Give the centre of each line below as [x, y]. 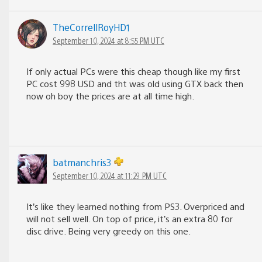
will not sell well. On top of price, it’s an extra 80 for [130, 219]
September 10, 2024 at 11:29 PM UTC [110, 176]
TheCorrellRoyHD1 [91, 27]
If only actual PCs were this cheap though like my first [133, 71]
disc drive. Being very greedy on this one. [108, 231]
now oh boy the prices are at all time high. [110, 96]
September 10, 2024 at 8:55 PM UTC [108, 41]
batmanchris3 [83, 163]
